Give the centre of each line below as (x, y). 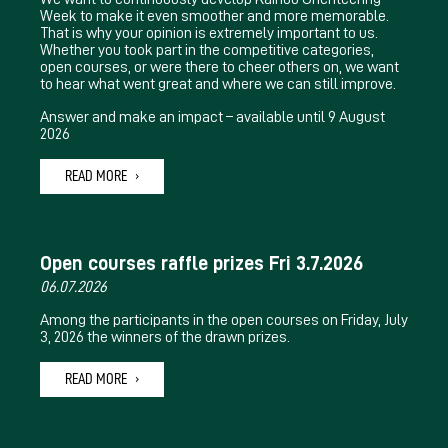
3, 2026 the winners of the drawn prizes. (165, 336)
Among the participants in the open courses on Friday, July (224, 319)
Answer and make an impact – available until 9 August (212, 116)
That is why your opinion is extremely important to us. (209, 32)
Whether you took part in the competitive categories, (207, 49)
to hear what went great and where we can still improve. (218, 83)
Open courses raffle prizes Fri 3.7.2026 (201, 262)
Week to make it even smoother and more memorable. (214, 15)
